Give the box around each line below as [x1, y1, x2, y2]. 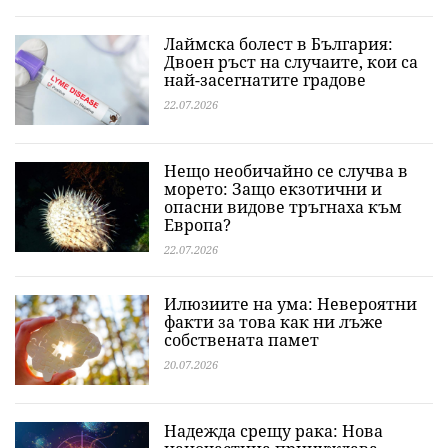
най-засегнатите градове [164, 69, 366, 91]
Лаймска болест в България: [164, 33, 393, 55]
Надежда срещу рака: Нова [164, 420, 383, 442]
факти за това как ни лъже [164, 311, 383, 333]
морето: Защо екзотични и [164, 178, 382, 200]
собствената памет [164, 329, 319, 351]
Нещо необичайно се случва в [164, 160, 408, 182]
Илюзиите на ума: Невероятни [164, 293, 417, 315]
